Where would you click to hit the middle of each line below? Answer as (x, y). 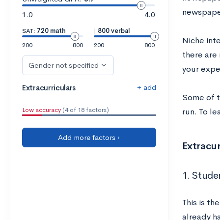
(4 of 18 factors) (85, 110)
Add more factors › (89, 137)
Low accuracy (41, 110)
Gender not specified (64, 65)
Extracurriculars (49, 88)
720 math (51, 31)
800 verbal (114, 31)
